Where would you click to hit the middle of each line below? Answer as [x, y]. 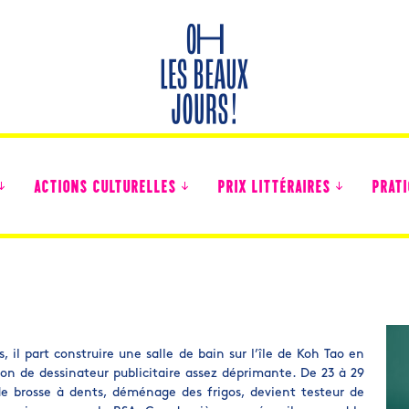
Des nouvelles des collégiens [109, 306]
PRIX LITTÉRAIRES [274, 189]
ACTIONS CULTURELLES [105, 189]
